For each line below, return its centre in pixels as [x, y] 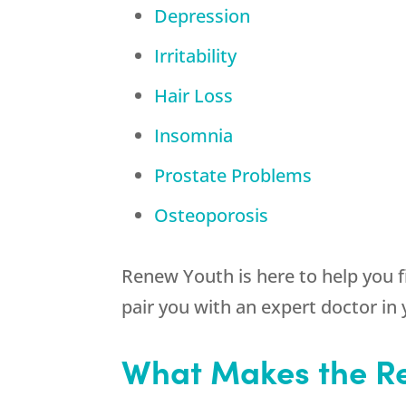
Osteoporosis [212, 216]
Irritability [196, 56]
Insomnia [194, 136]
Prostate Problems [233, 176]
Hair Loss [194, 96]
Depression [203, 16]
